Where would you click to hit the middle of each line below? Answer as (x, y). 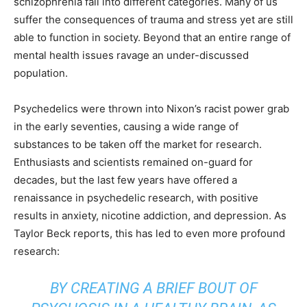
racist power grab (247, 109)
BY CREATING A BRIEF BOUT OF (153, 288)
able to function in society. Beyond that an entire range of (152, 37)
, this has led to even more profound (197, 233)
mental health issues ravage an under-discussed (131, 55)
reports (91, 233)
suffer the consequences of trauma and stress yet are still (153, 20)
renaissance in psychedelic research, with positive (136, 198)
